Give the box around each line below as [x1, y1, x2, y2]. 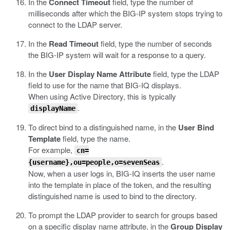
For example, [28, 144, 74, 155]
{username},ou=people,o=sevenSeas [28, 158, 160, 166]
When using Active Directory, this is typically [28, 91, 176, 102]
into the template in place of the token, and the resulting [28, 179, 211, 190]
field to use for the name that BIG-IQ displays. [28, 80, 181, 90]
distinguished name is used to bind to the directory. [28, 190, 197, 201]
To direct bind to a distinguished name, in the [28, 122, 178, 132]
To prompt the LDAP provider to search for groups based [28, 209, 217, 220]
